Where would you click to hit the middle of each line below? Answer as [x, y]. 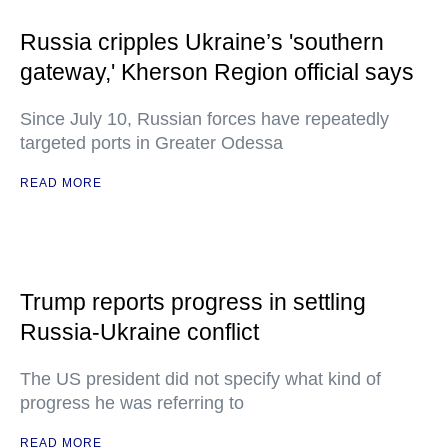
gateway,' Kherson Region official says [217, 72]
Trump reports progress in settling [193, 302]
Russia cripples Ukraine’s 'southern [202, 42]
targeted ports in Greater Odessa [151, 143]
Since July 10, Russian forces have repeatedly [204, 119]
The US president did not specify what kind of [200, 379]
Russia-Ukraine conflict [139, 332]
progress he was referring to [132, 403]
